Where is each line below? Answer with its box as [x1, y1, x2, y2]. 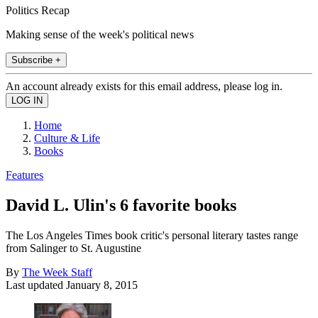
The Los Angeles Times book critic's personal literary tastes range [6, 229, 298, 241]
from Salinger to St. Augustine [6, 241, 141, 254]
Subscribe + [11, 54, 61, 65]
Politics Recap [6, 4, 70, 16]
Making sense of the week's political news [6, 28, 194, 40]
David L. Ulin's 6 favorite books [6, 195, 236, 214]
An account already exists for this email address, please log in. [6, 79, 283, 92]
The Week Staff [22, 265, 92, 278]
